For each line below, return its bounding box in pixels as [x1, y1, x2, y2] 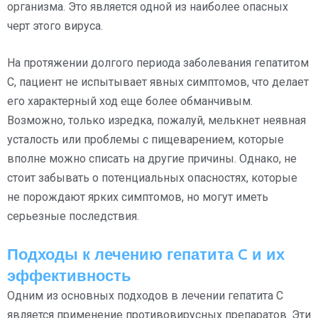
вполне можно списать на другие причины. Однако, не [7, 151, 297, 165]
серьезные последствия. [7, 209, 139, 223]
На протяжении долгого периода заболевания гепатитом [7, 55, 309, 70]
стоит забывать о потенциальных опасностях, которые [7, 170, 297, 185]
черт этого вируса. [7, 18, 103, 33]
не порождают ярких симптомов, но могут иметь [7, 190, 268, 204]
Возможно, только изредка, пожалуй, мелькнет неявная [7, 113, 306, 127]
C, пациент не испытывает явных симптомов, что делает [7, 75, 309, 89]
